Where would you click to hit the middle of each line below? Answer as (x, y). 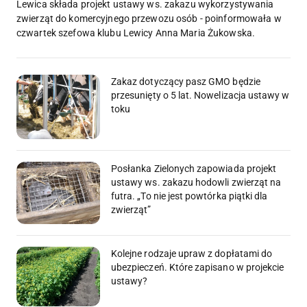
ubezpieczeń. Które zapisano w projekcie (198, 268)
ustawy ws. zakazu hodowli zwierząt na (196, 182)
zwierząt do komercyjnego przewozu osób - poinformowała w (149, 19)
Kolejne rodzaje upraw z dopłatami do (192, 254)
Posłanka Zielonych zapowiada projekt (194, 168)
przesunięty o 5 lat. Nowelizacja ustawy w (200, 96)
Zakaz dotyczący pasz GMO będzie (186, 82)
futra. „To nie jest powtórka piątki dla (189, 196)
